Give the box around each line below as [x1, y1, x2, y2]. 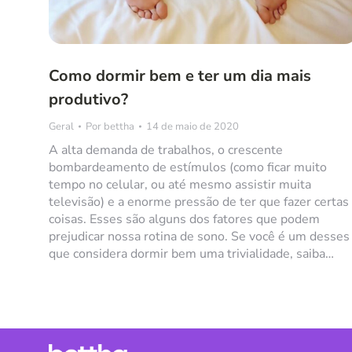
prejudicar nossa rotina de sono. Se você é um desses [49, 227, 350, 245]
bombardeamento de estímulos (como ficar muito [49, 158, 327, 176]
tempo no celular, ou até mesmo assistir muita [49, 175, 311, 193]
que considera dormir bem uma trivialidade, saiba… [49, 244, 334, 262]
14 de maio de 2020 [146, 119, 239, 134]
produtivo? [49, 88, 128, 110]
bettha [104, 119, 134, 134]
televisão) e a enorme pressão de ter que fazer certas [49, 192, 349, 211]
